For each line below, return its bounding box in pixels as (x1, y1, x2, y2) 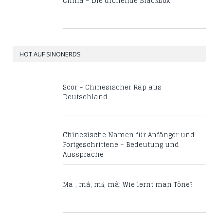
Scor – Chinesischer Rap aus (63, 81, 162, 93)
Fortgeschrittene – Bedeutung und (63, 139, 179, 150)
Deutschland (63, 91, 108, 103)
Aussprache (63, 148, 104, 160)
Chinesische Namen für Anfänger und (63, 129, 195, 141)
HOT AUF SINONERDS (19, 49, 81, 58)
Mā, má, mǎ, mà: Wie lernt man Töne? (63, 179, 192, 190)
